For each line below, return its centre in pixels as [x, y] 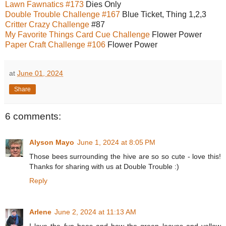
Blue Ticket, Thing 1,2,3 [163, 14]
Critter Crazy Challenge [48, 24]
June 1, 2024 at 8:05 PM [116, 142]
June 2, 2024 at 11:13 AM [95, 212]
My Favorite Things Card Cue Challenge [77, 34]
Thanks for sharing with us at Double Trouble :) [104, 166]
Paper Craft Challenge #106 [55, 44]
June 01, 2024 [40, 73]
